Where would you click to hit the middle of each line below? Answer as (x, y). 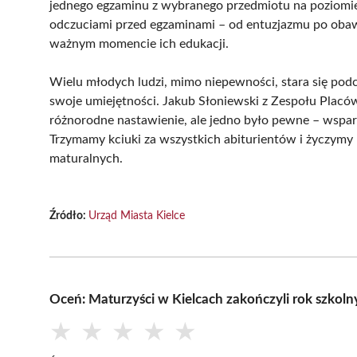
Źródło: (69, 216)
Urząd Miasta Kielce (137, 216)
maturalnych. (86, 158)
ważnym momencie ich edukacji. (139, 43)
